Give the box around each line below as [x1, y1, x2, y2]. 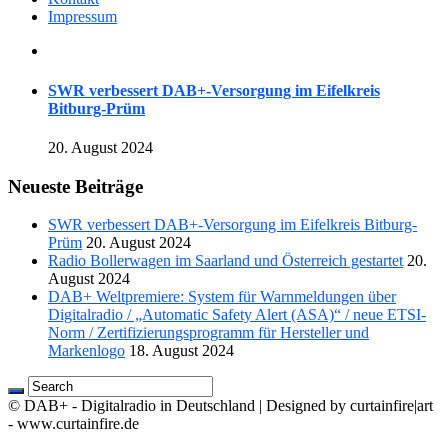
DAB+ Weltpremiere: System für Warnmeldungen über [48, 288, 396, 306]
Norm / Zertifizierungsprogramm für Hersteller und [48, 324, 369, 342]
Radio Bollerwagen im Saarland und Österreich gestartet [48, 252, 403, 270]
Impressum [48, 8, 117, 26]
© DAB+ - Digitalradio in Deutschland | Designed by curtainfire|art [8, 397, 433, 415]
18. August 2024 [129, 342, 234, 360]
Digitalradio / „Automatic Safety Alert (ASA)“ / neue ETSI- [48, 306, 426, 324]
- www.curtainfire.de [8, 415, 139, 433]
